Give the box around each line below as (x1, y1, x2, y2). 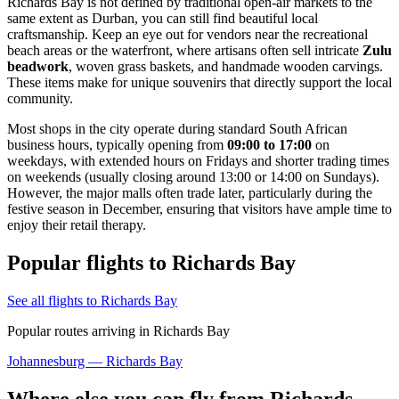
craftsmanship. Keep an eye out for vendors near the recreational (7, 26, 368, 42)
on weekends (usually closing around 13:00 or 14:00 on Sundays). (7, 168, 379, 184)
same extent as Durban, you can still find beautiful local (7, 10, 318, 26)
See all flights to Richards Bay (7, 292, 177, 308)
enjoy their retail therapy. (7, 216, 146, 232)
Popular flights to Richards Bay (7, 250, 296, 274)
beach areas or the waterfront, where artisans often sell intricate (7, 42, 362, 58)
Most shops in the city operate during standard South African (7, 120, 347, 136)
